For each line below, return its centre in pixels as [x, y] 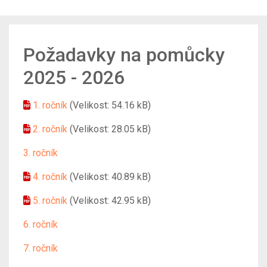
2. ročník [50, 129]
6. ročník [41, 224]
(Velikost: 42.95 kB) [110, 200]
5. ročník [50, 200]
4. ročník [50, 176]
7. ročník [41, 248]
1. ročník [50, 105]
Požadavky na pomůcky [124, 55]
